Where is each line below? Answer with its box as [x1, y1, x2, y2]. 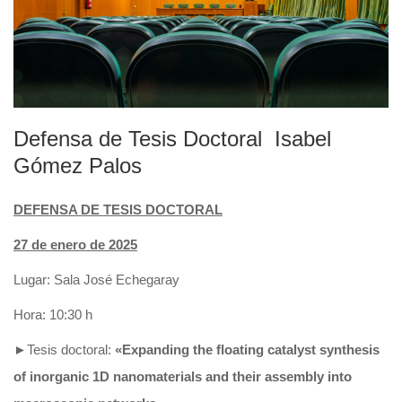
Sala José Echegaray [54, 271, 179, 287]
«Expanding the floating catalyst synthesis [115, 341, 380, 357]
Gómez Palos [13, 153, 142, 178]
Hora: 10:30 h [13, 306, 92, 322]
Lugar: [13, 271, 54, 287]
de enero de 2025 [28, 236, 137, 252]
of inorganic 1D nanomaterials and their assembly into [13, 368, 352, 384]
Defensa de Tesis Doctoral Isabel [13, 126, 331, 151]
